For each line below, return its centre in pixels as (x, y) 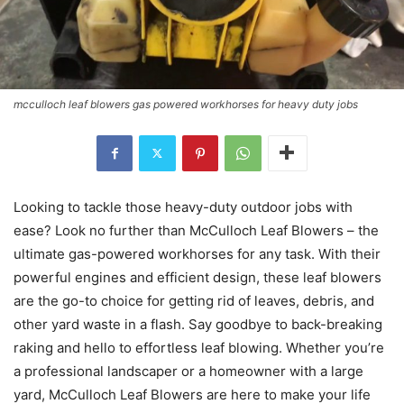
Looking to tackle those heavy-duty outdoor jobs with (183, 207)
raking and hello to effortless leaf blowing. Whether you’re (199, 347)
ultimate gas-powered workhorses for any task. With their (197, 253)
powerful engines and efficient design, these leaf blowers (197, 277)
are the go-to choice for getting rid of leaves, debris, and (194, 300)
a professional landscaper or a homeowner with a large (188, 371)
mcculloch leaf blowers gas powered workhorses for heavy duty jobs (186, 104)
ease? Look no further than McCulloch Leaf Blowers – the (196, 230)
